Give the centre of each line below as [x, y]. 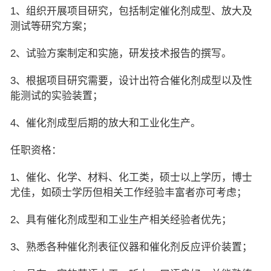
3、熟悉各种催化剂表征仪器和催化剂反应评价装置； [131, 247]
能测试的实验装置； [56, 96]
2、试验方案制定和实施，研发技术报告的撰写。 [121, 53]
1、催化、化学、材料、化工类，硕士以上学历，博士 [131, 177]
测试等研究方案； [51, 26]
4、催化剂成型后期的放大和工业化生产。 [105, 123]
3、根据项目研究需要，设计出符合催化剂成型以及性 [131, 80]
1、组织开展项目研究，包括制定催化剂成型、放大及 [131, 11]
